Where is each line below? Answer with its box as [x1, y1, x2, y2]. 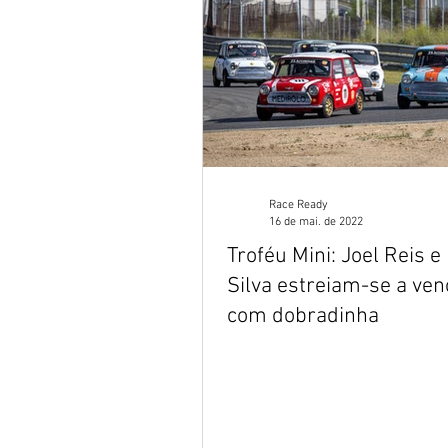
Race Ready [269, 198, 328, 212]
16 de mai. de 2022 [269, 214, 363, 229]
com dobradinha [227, 303, 379, 330]
